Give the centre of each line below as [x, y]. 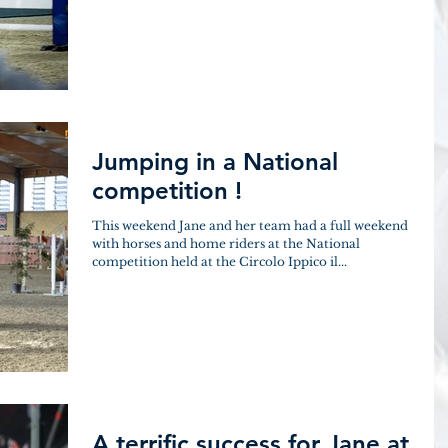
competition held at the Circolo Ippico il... [219, 261]
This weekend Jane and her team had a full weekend [250, 225]
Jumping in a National [215, 161]
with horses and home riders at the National [226, 243]
